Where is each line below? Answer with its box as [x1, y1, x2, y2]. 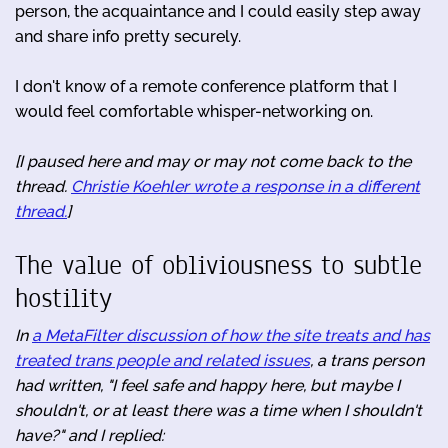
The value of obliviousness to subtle [15, 246, 422, 284]
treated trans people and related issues [15, 350, 310, 370]
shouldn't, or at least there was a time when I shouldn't [15, 400, 422, 420]
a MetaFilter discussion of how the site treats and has [32, 325, 430, 345]
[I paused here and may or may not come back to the [15, 151, 411, 171]
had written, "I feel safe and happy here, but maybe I [15, 375, 400, 395]
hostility [15, 279, 112, 317]
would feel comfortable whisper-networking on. [15, 101, 373, 121]
